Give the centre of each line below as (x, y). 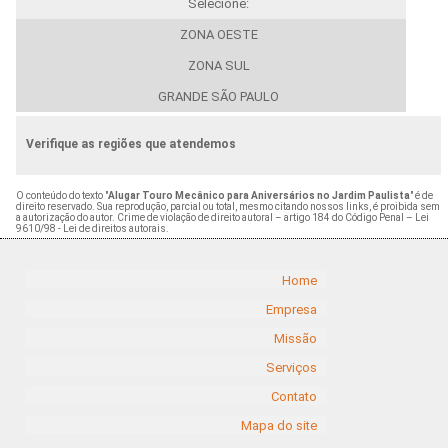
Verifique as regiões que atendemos (130, 143)
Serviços (291, 368)
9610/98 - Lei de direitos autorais (90, 228)
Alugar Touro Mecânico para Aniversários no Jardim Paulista (258, 195)
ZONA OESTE (218, 34)
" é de (421, 195)
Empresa (291, 310)
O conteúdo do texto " (61, 195)
